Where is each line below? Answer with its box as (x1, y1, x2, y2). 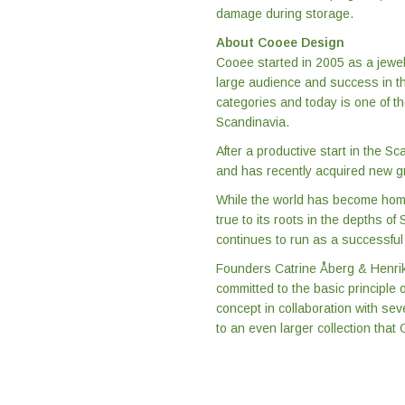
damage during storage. (216, 6, 353, 22)
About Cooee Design (216, 35, 344, 51)
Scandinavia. (216, 115, 289, 130)
